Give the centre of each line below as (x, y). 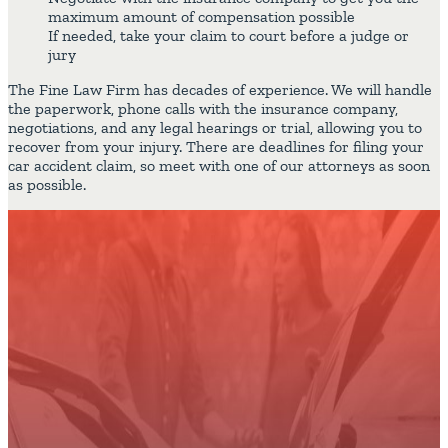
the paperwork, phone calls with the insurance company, (203, 109)
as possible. (47, 185)
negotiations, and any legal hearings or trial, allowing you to (215, 128)
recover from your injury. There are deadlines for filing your (216, 147)
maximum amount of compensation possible (201, 17)
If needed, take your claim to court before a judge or (228, 36)
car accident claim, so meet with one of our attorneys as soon (219, 166)
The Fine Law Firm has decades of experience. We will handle (220, 90)
